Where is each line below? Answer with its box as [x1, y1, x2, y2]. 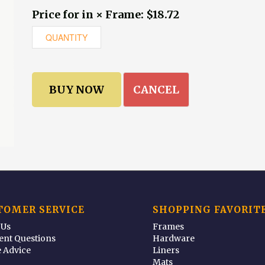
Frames [153, 221, 185, 232]
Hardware [153, 233, 195, 244]
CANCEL [133, 83, 179, 96]
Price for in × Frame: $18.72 [32, 8, 179, 21]
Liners [153, 245, 180, 256]
